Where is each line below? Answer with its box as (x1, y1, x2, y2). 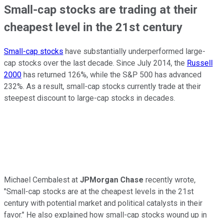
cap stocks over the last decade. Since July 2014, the (4, 58, 187, 68)
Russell (187, 58, 213, 68)
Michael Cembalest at (4, 175, 80, 184)
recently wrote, (144, 175, 196, 184)
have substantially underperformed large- (63, 46, 205, 56)
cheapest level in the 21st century (4, 20, 182, 34)
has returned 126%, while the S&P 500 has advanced (21, 70, 201, 79)
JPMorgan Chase (80, 175, 144, 184)
